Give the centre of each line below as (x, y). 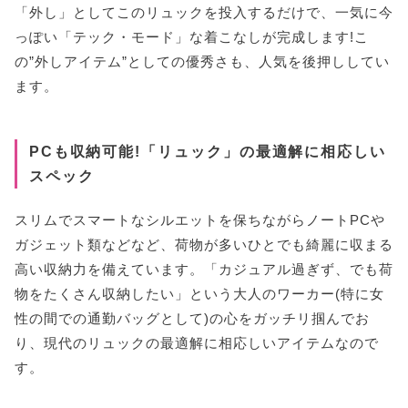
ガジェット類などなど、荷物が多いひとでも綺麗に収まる (204, 244)
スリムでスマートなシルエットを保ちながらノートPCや (200, 219)
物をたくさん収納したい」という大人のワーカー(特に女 (199, 293)
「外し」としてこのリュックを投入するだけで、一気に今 (204, 13)
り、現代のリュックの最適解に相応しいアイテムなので (197, 342)
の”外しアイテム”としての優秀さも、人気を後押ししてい (202, 62)
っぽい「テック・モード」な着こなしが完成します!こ (192, 37)
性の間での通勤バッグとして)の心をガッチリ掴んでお (192, 318)
